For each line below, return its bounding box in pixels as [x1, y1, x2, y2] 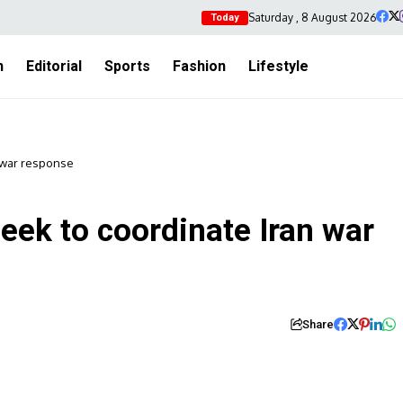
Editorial [26, 58, 82, 75]
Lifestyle [248, 58, 309, 75]
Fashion [173, 58, 226, 75]
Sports [104, 58, 150, 75]
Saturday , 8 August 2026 [248, 10, 376, 24]
